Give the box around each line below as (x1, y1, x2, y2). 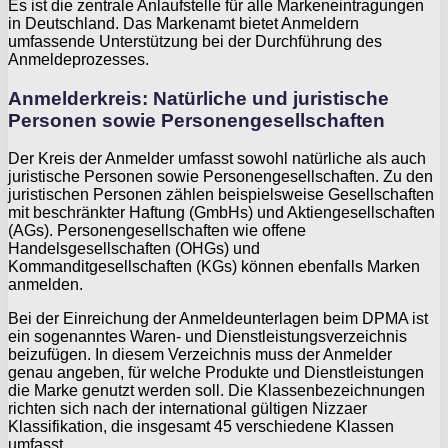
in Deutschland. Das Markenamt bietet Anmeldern (8, 14, 359, 32)
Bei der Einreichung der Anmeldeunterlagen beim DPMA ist (8, 310, 428, 328)
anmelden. (8, 276, 83, 294)
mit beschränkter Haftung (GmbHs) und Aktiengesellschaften (8, 204, 435, 222)
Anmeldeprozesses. (8, 50, 149, 68)
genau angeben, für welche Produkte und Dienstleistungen (8, 364, 424, 382)
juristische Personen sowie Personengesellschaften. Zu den (8, 168, 433, 186)
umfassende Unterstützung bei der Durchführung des (8, 32, 382, 50)
